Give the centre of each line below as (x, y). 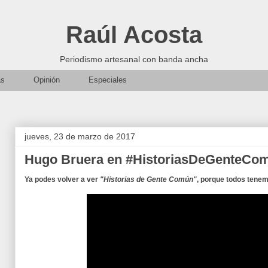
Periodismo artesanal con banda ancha (134, 59)
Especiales (108, 80)
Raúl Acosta (134, 35)
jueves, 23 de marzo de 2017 (80, 136)
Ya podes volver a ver (62, 179)
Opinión (47, 80)
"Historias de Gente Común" (148, 179)
